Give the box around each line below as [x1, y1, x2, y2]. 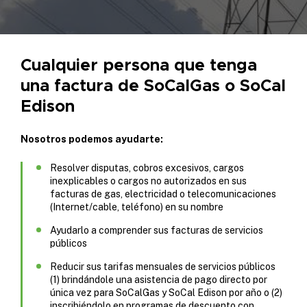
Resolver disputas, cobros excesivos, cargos [50, 162, 244, 173]
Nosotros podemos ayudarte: [21, 133, 163, 145]
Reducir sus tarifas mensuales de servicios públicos [50, 260, 275, 272]
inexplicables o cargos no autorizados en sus [50, 175, 247, 186]
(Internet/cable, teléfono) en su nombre [50, 201, 223, 212]
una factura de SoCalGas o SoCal [21, 75, 286, 96]
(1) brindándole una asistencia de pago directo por [50, 273, 267, 285]
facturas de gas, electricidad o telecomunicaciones [50, 188, 276, 199]
